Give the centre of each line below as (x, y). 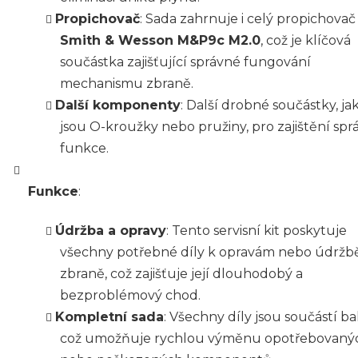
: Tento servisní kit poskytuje (257, 230)
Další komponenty (118, 105)
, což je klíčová (306, 40)
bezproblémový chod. (130, 295)
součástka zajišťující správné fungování (185, 62)
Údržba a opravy (111, 230)
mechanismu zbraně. (127, 83)
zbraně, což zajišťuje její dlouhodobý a (181, 273)
